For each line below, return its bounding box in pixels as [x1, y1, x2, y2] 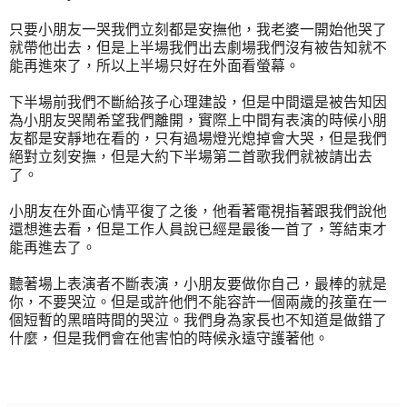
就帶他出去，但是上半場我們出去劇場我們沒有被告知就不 [9, 40, 387, 56]
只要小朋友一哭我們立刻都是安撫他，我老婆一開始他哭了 [9, 22, 387, 38]
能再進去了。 [9, 240, 96, 256]
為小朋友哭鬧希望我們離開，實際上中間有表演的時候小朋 [9, 113, 387, 129]
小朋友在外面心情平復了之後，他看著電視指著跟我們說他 [9, 203, 387, 220]
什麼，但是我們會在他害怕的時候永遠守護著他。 [9, 331, 329, 347]
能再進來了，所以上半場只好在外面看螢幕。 [9, 58, 300, 74]
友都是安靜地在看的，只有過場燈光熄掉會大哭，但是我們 [9, 131, 387, 147]
